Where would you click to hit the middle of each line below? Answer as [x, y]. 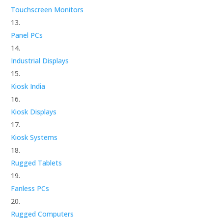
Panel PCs [27, 35]
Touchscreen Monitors [47, 9]
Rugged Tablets [37, 163]
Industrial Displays [40, 60]
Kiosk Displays [34, 111]
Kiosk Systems [34, 137]
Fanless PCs [30, 188]
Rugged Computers [42, 214]
